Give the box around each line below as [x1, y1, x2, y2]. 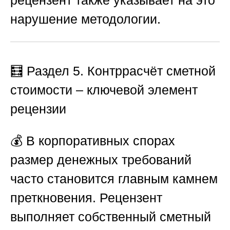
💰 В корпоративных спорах [10, 133, 175, 148]
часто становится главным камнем [10, 171, 218, 186]
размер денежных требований [10, 152, 191, 167]
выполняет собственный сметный [10, 209, 211, 224]
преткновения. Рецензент [10, 190, 162, 205]
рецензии [10, 101, 66, 116]
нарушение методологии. [10, 12, 161, 27]
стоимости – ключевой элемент [10, 82, 198, 97]
